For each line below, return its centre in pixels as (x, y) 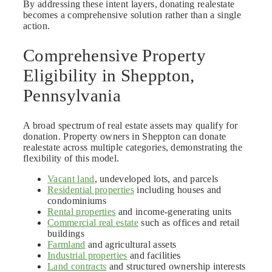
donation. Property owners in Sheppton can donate (125, 137)
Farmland (66, 245)
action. (37, 25)
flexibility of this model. (71, 158)
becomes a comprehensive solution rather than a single (132, 15)
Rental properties (82, 212)
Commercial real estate (93, 223)
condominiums (77, 201)
